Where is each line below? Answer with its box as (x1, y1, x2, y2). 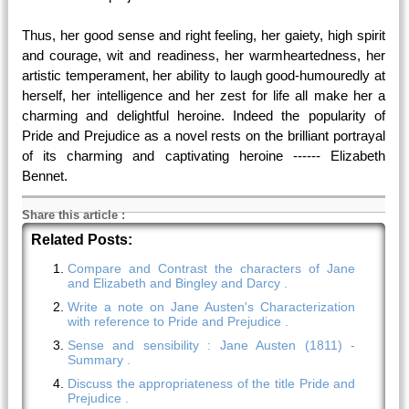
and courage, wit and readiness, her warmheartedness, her (22, 47, 386, 63)
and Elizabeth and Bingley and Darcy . (68, 276, 288, 290)
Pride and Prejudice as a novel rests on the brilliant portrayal (22, 128, 386, 143)
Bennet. (22, 168, 68, 184)
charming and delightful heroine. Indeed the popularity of (22, 108, 386, 123)
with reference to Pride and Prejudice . (68, 314, 288, 329)
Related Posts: (31, 232, 132, 247)
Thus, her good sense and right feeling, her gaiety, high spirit (22, 27, 386, 43)
